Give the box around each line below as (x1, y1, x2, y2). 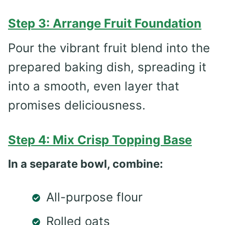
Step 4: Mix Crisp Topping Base (8, 132, 192, 147)
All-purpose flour (46, 189, 143, 204)
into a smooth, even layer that (8, 78, 179, 93)
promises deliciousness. (8, 97, 146, 113)
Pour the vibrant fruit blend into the (8, 40, 210, 55)
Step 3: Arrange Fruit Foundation (8, 16, 201, 31)
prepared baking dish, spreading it (8, 59, 206, 74)
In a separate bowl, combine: (8, 157, 163, 170)
